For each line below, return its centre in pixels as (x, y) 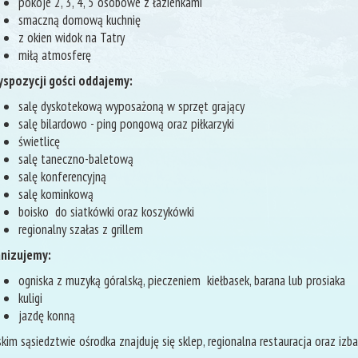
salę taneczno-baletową (76, 159)
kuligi (31, 298)
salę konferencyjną (63, 177)
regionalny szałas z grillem (81, 229)
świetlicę (40, 141)
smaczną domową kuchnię (80, 20)
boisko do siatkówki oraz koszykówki (107, 212)
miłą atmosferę (55, 55)
